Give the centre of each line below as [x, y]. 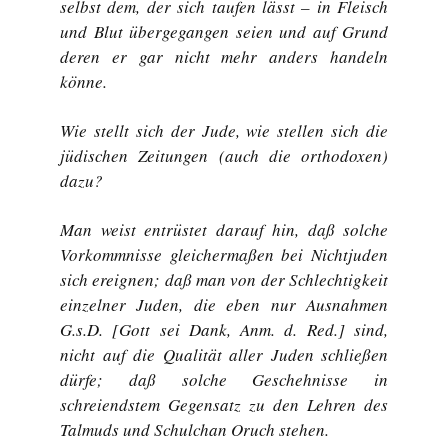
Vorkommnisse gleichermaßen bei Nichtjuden [224, 254]
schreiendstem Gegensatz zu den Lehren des [224, 404]
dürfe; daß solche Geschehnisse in [224, 379]
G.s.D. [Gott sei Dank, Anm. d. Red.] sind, [224, 329]
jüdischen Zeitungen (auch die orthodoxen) [224, 155]
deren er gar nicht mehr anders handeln [224, 56]
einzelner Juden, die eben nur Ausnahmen [224, 304]
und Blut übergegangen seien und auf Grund [224, 31]
